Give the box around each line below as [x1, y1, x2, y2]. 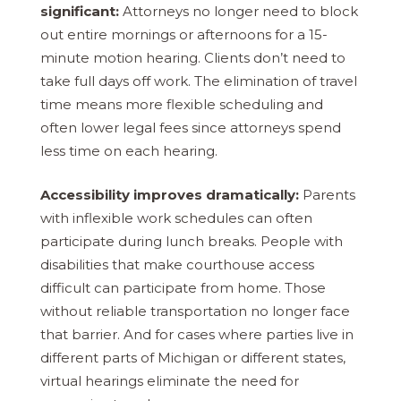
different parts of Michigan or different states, [40, 348, 346, 366]
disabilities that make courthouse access [40, 255, 314, 273]
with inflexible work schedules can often [40, 209, 312, 226]
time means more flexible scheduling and [40, 96, 323, 114]
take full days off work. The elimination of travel [40, 73, 357, 90]
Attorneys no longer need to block [119, 3, 358, 21]
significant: [40, 3, 119, 21]
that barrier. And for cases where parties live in [40, 325, 354, 343]
